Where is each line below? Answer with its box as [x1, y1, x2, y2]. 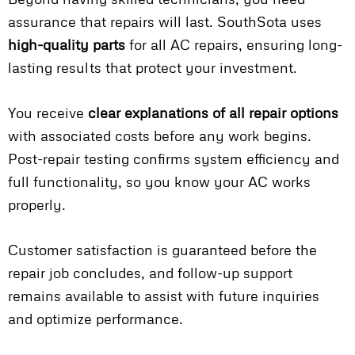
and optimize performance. [8, 310, 183, 328]
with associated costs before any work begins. [8, 127, 311, 145]
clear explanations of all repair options [88, 104, 338, 122]
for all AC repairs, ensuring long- [125, 36, 342, 54]
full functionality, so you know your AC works [8, 173, 311, 191]
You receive [8, 104, 88, 122]
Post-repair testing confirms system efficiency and [8, 150, 339, 168]
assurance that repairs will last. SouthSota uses [8, 13, 322, 31]
